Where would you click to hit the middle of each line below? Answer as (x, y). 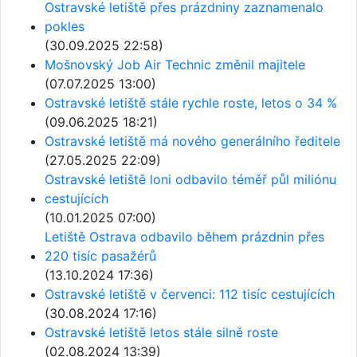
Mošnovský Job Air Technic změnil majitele (175, 65)
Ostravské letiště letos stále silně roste (161, 333)
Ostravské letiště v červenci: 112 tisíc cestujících (190, 294)
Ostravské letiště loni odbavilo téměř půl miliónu (190, 180)
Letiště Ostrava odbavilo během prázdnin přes (184, 237)
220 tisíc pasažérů (100, 256)
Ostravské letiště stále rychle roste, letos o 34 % (191, 103)
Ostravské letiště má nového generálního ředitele (192, 141)
